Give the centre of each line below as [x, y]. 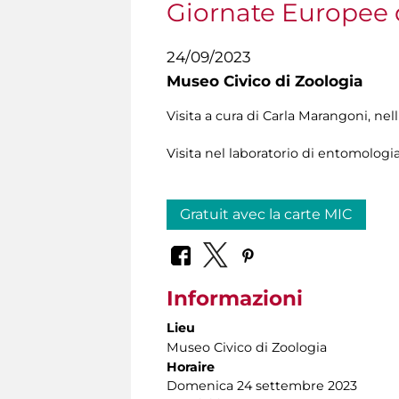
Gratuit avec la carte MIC [266, 215]
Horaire [191, 366]
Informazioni [235, 298]
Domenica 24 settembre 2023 [262, 385]
